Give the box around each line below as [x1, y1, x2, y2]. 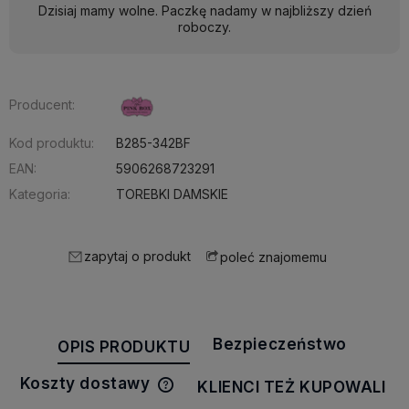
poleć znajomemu [220, 248, 327, 265]
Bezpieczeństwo [213, 335, 347, 354]
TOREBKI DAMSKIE [116, 186, 228, 203]
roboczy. [178, 18, 231, 35]
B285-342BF [116, 135, 191, 152]
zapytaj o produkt [84, 248, 191, 265]
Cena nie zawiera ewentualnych [175, 387, 379, 403]
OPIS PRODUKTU [58, 338, 191, 357]
